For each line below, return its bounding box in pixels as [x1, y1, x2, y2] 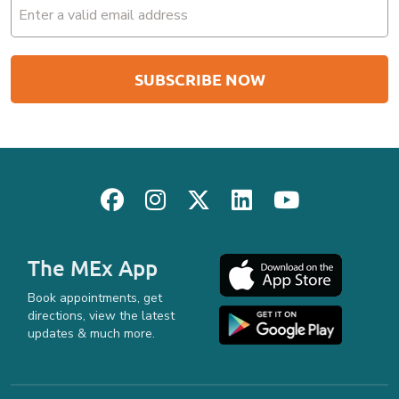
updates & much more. [28, 325, 155, 343]
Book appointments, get [28, 289, 162, 307]
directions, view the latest [28, 307, 175, 325]
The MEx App [28, 254, 158, 282]
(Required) [12, 16, 69, 33]
